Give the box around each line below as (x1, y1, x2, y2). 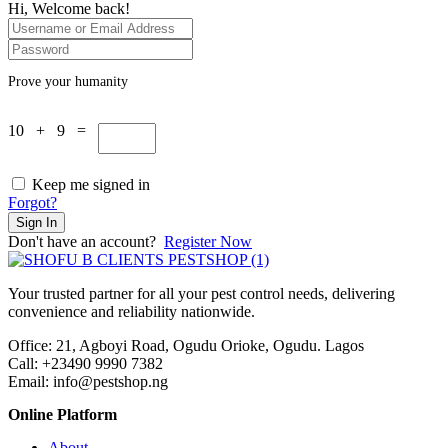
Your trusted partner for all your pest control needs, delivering (8, 285, 395, 303)
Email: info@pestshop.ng (8, 373, 168, 391)
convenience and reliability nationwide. (8, 303, 255, 321)
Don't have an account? (8, 233, 164, 251)
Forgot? (8, 194, 57, 212)
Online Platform (8, 406, 117, 424)
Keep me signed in (32, 176, 150, 194)
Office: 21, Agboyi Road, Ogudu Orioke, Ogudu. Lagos (8, 337, 364, 355)
